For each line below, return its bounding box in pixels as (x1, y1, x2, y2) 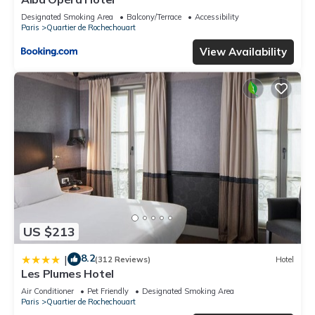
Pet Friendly (87, 286, 129, 297)
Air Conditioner (21, 286, 74, 297)
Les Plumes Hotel (21, 266, 114, 281)
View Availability (200, 45, 287, 59)
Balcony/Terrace (127, 12, 181, 22)
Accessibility (195, 12, 239, 22)
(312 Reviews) (95, 254, 150, 264)
